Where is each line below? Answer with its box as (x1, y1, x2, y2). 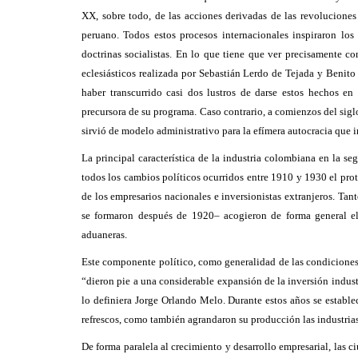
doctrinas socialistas (82, 48, 170, 60)
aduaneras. (82, 229, 127, 241)
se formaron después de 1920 (82, 209, 214, 221)
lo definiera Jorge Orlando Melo (82, 294, 223, 306)
